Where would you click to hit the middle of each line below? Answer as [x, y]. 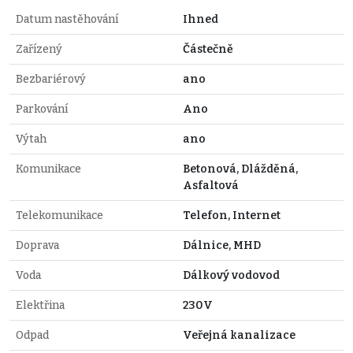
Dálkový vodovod [231, 275]
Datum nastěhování [67, 19]
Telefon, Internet [232, 215]
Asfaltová [211, 185]
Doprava [37, 245]
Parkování [42, 109]
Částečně [208, 49]
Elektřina [40, 305]
